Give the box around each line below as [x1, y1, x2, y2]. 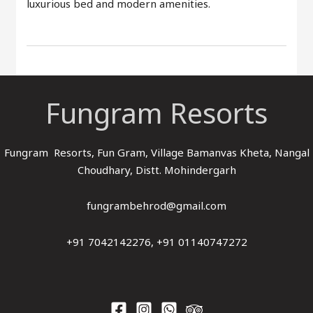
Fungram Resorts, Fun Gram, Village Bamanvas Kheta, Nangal [3, 145, 310, 160]
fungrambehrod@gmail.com [87, 198, 226, 213]
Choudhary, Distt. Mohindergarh [77, 163, 236, 177]
